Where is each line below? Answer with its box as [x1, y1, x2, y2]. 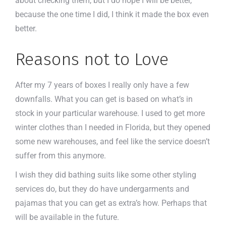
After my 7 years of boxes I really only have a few [15, 80, 189, 90]
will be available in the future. [15, 212, 121, 222]
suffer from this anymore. [15, 150, 106, 160]
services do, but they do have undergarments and [15, 184, 189, 194]
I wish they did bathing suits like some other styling [15, 169, 196, 180]
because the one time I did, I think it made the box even [15, 9, 209, 19]
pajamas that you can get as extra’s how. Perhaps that [15, 198, 207, 208]
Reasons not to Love [15, 48, 168, 70]
